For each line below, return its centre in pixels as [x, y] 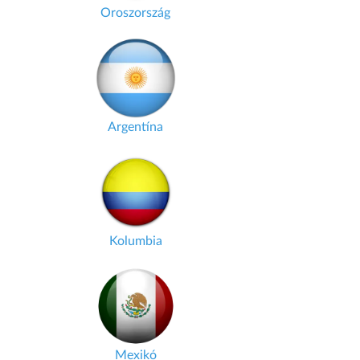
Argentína [135, 127]
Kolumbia [135, 241]
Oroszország [135, 13]
